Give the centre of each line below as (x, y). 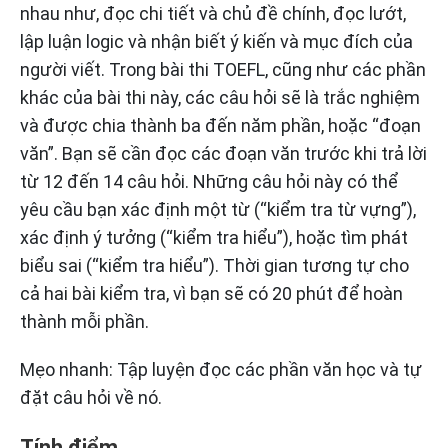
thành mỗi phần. (84, 322)
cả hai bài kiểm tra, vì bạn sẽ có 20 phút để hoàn (211, 294)
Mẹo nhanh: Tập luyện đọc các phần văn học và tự (221, 370)
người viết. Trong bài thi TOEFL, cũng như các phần (223, 70)
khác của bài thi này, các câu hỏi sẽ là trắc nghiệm (220, 98)
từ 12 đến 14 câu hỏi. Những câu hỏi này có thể (209, 182)
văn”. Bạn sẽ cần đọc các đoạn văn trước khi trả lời (223, 154)
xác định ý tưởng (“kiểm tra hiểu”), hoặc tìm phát (214, 238)
